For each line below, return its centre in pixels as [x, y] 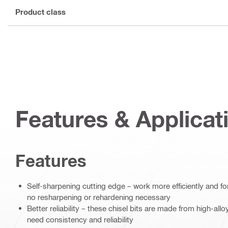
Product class [40, 11]
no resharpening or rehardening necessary [99, 197]
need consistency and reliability [80, 220]
